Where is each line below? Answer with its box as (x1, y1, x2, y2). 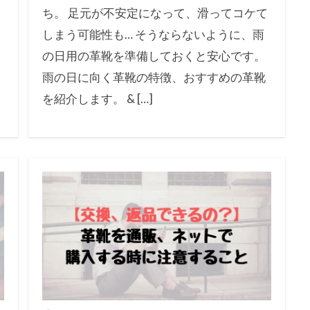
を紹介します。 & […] (42, 91, 153, 106)
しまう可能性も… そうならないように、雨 (42, 26, 264, 42)
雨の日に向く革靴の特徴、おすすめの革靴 (42, 69, 266, 84)
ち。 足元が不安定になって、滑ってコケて (42, 5, 268, 20)
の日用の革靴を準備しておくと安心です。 (42, 48, 266, 63)
